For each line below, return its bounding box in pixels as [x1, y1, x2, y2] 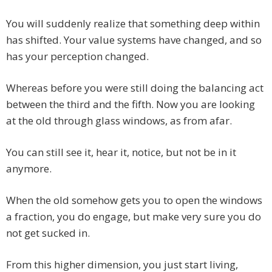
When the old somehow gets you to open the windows [6, 192, 262, 207]
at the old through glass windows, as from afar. [6, 113, 232, 127]
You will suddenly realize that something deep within [6, 16, 260, 30]
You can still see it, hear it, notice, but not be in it [6, 144, 236, 159]
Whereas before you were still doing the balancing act [6, 80, 263, 95]
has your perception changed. [6, 49, 149, 63]
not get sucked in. [6, 225, 90, 240]
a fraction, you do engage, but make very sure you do [6, 209, 261, 223]
